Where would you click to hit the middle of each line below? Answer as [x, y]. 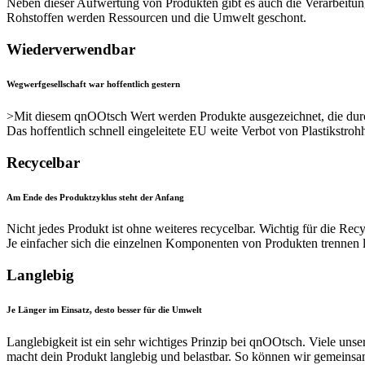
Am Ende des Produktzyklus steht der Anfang [95, 197]
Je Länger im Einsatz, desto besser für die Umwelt [104, 310]
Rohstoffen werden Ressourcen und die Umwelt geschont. [156, 18]
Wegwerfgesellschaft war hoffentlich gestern [93, 84]
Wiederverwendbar [71, 49]
